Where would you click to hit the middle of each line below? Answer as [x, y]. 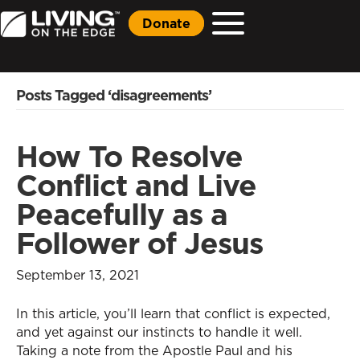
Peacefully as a [122, 214]
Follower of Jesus [139, 243]
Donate [166, 23]
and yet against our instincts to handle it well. [159, 332]
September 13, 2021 [78, 275]
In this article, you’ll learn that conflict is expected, [173, 313]
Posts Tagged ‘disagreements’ [114, 95]
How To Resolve [129, 156]
